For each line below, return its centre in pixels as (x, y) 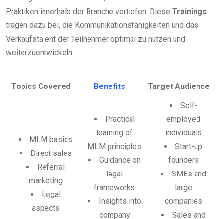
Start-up (189, 146)
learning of (114, 132)
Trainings (189, 11)
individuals (183, 132)
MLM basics (51, 139)
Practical (120, 119)
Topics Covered (41, 86)
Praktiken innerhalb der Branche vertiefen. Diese (89, 11)
